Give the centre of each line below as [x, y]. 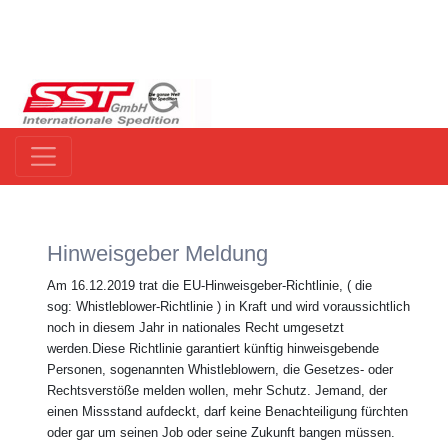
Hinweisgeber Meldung [157, 254]
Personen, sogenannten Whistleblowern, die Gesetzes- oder [220, 370]
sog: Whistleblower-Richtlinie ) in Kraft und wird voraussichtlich [228, 307]
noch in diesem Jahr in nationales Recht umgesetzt [195, 328]
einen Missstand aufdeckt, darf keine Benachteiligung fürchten [227, 412]
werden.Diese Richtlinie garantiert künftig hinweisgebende [213, 349]
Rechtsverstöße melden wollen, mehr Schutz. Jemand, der [217, 391]
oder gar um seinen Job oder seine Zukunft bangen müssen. [221, 433]
